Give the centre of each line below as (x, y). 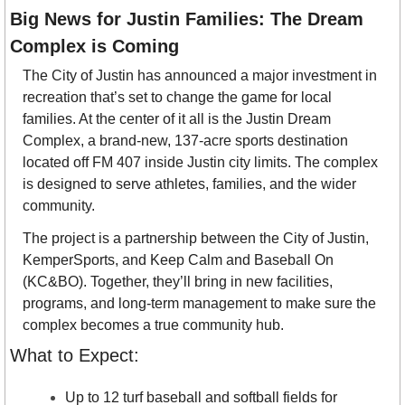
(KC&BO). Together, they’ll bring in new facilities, (178, 282)
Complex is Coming (94, 47)
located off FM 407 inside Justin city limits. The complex (200, 163)
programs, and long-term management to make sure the (199, 304)
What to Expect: (75, 356)
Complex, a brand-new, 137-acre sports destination (185, 141)
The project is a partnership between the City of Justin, (196, 239)
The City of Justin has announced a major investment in (200, 76)
